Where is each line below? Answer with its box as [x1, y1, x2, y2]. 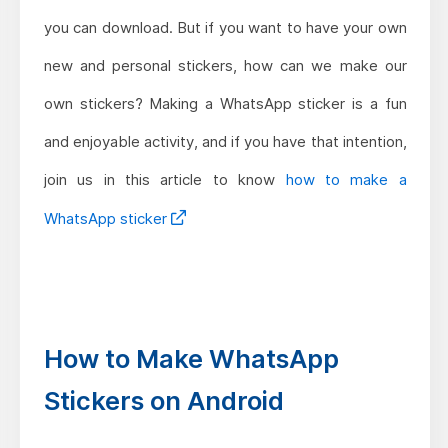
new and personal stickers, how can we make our [43, 56, 407, 76]
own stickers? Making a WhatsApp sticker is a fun [43, 94, 407, 114]
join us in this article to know [43, 170, 286, 190]
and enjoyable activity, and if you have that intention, [43, 132, 407, 152]
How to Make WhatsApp [43, 343, 339, 375]
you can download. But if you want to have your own [43, 18, 407, 38]
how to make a [285, 170, 407, 190]
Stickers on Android [43, 385, 284, 417]
